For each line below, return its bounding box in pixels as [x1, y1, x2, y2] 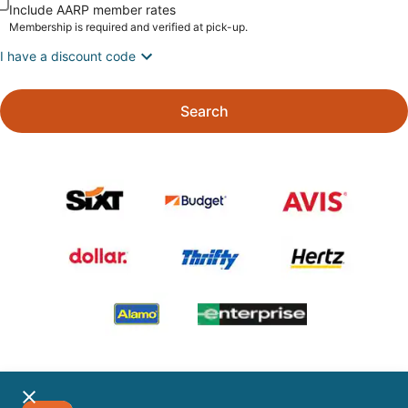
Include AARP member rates [9, 2, 176, 17]
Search [179, 102, 229, 120]
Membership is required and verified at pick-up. [9, 20, 248, 34]
